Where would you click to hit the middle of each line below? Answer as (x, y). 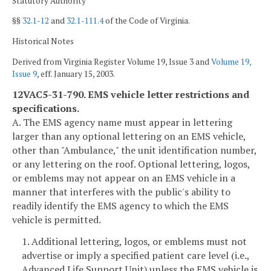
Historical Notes (43, 41)
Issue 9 (24, 73)
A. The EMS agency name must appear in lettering (122, 122)
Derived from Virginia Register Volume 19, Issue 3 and (112, 61)
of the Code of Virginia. (147, 21)
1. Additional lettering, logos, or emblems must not (134, 241)
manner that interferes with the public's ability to (121, 192)
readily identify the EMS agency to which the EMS (120, 206)
